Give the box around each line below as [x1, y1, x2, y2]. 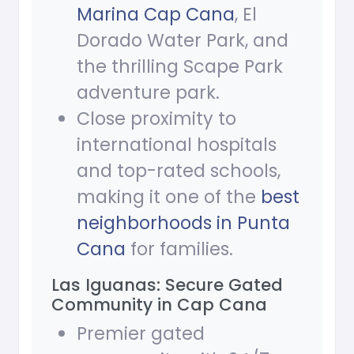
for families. [126, 236, 233, 262]
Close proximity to [77, 106, 236, 132]
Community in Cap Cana [51, 293, 267, 317]
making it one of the [77, 184, 261, 210]
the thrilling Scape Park [77, 54, 283, 80]
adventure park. [77, 80, 220, 106]
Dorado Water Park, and [77, 28, 288, 54]
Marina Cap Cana [77, 2, 235, 28]
